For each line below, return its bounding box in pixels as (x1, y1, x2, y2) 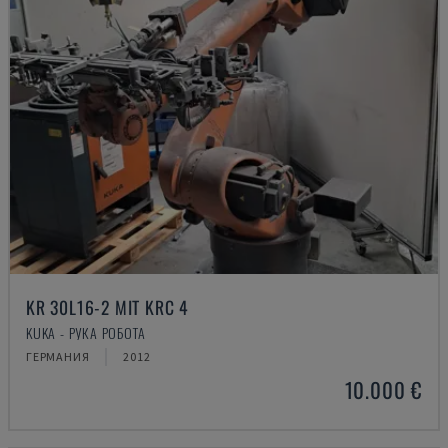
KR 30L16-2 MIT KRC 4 (26, 294, 189, 320)
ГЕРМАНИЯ (26, 349, 90, 364)
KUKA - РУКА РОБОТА (26, 322, 146, 343)
